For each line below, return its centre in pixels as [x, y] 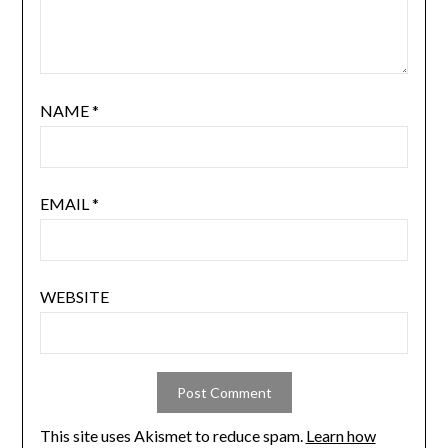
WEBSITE [74, 297]
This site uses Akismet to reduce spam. [172, 436]
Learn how [340, 436]
